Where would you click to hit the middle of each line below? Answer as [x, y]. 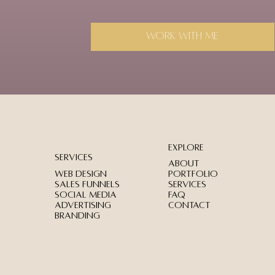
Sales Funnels [87, 184]
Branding [78, 215]
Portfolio [193, 174]
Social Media [85, 194]
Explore [186, 148]
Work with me [183, 37]
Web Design [80, 173]
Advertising [83, 205]
